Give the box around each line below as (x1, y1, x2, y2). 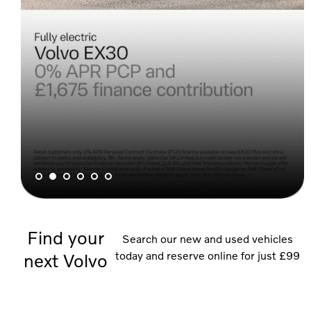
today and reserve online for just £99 (115, 249, 300, 262)
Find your (27, 227, 105, 248)
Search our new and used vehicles (121, 232, 293, 245)
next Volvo (24, 250, 108, 271)
